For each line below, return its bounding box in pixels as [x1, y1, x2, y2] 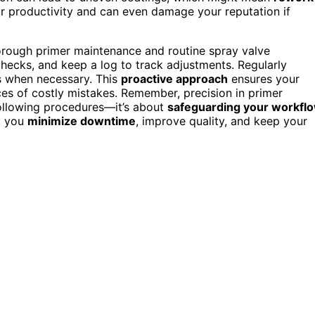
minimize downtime [27, 113, 136, 128]
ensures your [228, 71, 300, 86]
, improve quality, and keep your [136, 113, 307, 128]
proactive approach [121, 71, 228, 86]
